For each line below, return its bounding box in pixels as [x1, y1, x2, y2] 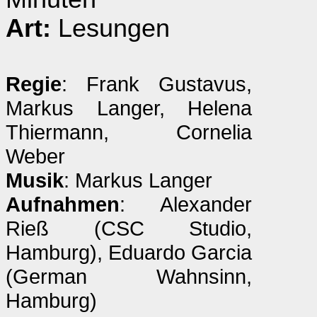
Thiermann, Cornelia [6, 120, 252, 144]
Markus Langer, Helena [6, 96, 252, 120]
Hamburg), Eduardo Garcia [6, 241, 252, 264]
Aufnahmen [6, 192, 120, 216]
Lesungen [51, 14, 170, 42]
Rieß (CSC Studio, [6, 217, 252, 240]
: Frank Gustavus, [62, 72, 252, 96]
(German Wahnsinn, [6, 265, 252, 288]
